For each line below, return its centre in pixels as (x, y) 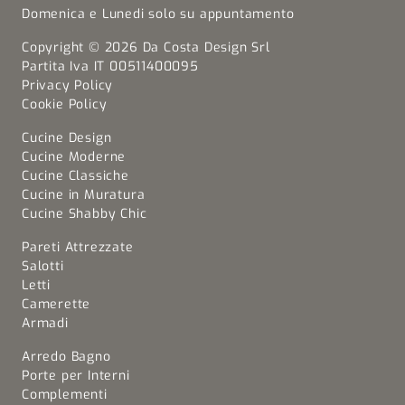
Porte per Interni (76, 376)
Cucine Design (67, 138)
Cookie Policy (65, 105)
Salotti (43, 267)
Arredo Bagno (66, 357)
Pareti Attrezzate (78, 248)
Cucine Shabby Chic (85, 214)
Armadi (45, 324)
